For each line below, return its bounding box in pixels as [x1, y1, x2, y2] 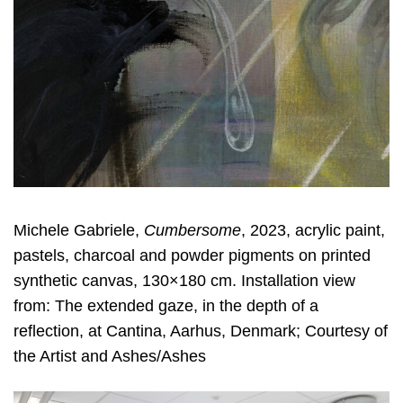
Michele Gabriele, [13, 220, 144, 239]
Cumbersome [144, 220, 241, 239]
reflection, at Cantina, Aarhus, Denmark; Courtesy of [13, 321, 388, 340]
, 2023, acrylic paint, [241, 220, 385, 239]
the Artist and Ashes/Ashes [13, 346, 206, 365]
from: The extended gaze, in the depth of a [13, 296, 318, 315]
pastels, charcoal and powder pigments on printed [13, 246, 371, 264]
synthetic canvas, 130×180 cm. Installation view [13, 271, 355, 290]
